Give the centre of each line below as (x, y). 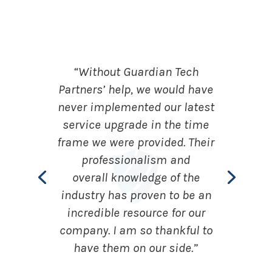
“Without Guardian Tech (136, 72)
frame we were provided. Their (136, 142)
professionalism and (136, 160)
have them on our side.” (136, 248)
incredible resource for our (136, 213)
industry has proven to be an (136, 195)
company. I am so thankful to (136, 230)
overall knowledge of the (136, 178)
